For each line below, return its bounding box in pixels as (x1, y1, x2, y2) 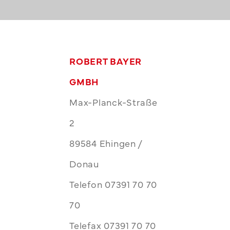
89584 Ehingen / (69, 137, 143, 150)
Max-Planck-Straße (69, 95, 158, 109)
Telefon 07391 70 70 (69, 178, 157, 191)
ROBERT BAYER (69, 54, 142, 68)
